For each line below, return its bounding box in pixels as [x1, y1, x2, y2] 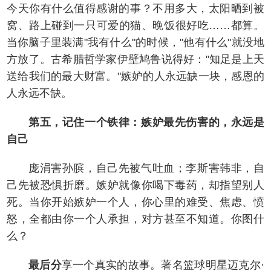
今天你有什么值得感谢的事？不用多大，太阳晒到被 [7, 2, 264, 15]
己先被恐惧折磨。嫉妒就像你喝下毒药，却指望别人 [7, 179, 264, 191]
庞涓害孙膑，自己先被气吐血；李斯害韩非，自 [28, 162, 264, 174]
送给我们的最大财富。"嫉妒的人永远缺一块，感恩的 [7, 70, 264, 82]
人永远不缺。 [7, 87, 72, 99]
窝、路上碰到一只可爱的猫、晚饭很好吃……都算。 [7, 19, 264, 31]
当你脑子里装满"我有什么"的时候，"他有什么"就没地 [7, 36, 264, 48]
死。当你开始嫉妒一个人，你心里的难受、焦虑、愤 [7, 196, 264, 208]
